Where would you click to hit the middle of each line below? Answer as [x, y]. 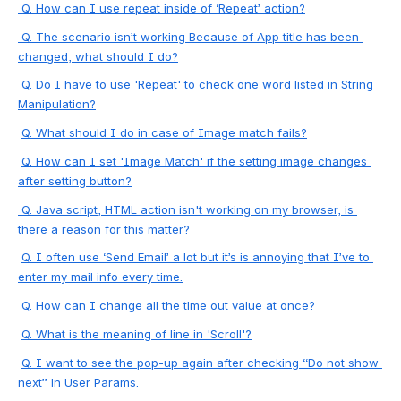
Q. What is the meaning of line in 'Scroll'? [137, 333]
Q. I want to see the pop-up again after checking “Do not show [200, 362]
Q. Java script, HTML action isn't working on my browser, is [186, 209]
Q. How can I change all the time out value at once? [168, 305]
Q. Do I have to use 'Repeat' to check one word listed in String [196, 85]
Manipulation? [57, 104]
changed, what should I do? [98, 56]
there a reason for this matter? [104, 229]
